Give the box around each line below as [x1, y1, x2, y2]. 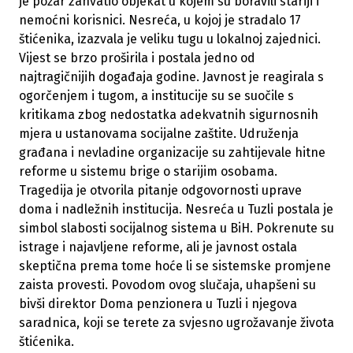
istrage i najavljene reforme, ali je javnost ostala [19, 240, 297, 255]
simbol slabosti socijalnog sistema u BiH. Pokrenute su [19, 221, 334, 236]
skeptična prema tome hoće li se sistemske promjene [19, 258, 331, 274]
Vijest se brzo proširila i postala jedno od [19, 50, 255, 66]
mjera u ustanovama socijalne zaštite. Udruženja [19, 126, 299, 142]
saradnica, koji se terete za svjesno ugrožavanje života [19, 315, 334, 331]
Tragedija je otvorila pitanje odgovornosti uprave [19, 183, 302, 199]
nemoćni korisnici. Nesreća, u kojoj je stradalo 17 [19, 13, 301, 28]
